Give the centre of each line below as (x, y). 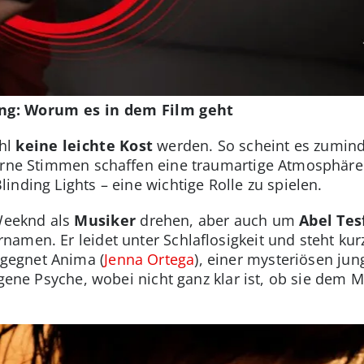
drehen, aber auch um (218, 221)
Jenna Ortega (149, 260)
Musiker (105, 221)
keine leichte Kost (84, 146)
